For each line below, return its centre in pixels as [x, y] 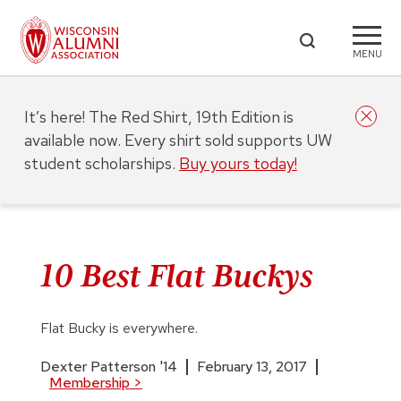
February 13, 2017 [252, 367]
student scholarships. [101, 163]
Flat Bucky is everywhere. [119, 328]
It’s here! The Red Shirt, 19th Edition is [158, 117]
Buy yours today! [238, 163]
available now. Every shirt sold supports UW [178, 140]
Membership [89, 383]
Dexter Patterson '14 [108, 367]
